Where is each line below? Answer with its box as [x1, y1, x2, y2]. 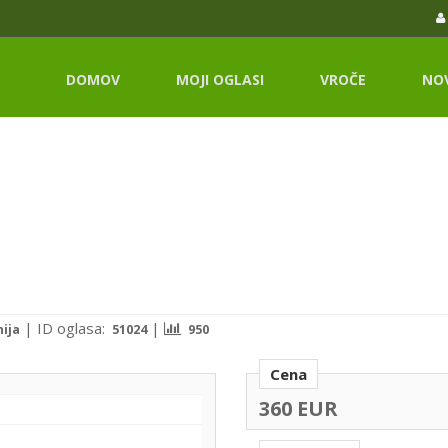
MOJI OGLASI [176, 69, 264, 89]
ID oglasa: [37, 317, 109, 338]
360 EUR [258, 394, 338, 422]
